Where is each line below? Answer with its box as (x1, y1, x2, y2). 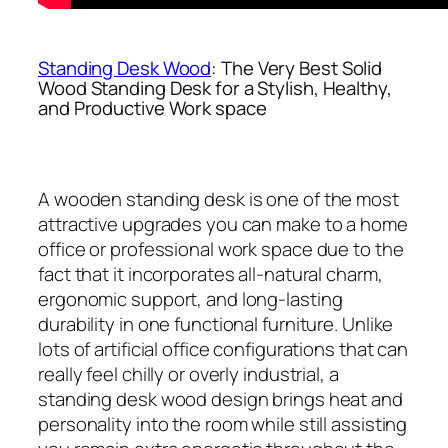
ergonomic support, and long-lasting (38, 285, 343, 312)
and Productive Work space (38, 95, 267, 122)
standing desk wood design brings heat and (38, 385, 403, 412)
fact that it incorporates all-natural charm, (38, 260, 383, 287)
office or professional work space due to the (38, 235, 404, 262)
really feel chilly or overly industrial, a (38, 360, 339, 387)
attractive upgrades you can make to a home (38, 210, 408, 237)
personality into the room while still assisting (38, 410, 408, 437)
